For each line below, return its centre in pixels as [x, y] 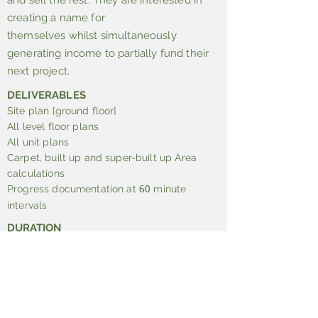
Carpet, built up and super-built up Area [102, 158]
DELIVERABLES [48, 95]
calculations [36, 173]
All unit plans [38, 142]
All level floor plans [53, 126]
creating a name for [56, 18]
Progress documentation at [73, 189]
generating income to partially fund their [108, 53]
